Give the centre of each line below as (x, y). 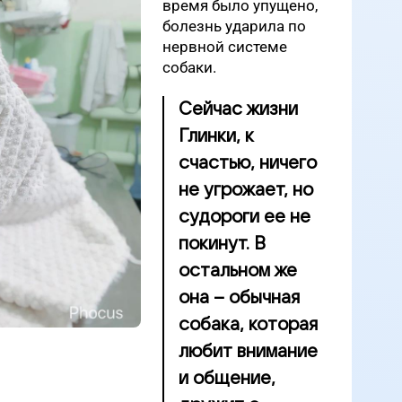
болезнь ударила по (234, 26)
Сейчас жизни (238, 109)
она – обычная (239, 298)
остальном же (238, 271)
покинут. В (222, 244)
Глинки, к (216, 136)
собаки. (189, 67)
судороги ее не (245, 217)
